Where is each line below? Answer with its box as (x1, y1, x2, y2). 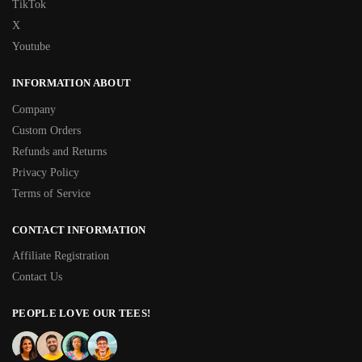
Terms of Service (12, 187, 90, 200)
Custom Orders (12, 124, 81, 137)
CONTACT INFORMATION (12, 223, 146, 236)
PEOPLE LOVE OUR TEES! (12, 307, 151, 320)
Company (12, 103, 56, 116)
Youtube (12, 40, 50, 53)
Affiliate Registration (12, 250, 109, 263)
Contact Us (12, 271, 62, 284)
